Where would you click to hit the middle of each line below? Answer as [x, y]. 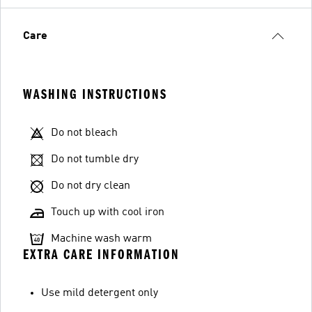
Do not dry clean [91, 186]
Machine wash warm [101, 239]
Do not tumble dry [95, 159]
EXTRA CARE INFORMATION [101, 254]
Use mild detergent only [100, 293]
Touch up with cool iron [108, 212]
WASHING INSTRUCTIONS [95, 94]
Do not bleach [84, 133]
